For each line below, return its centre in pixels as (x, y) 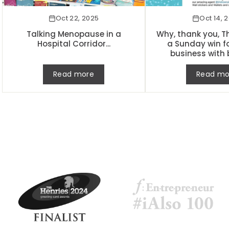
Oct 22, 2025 (77, 18)
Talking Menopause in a (74, 34)
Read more (74, 74)
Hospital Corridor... (74, 43)
